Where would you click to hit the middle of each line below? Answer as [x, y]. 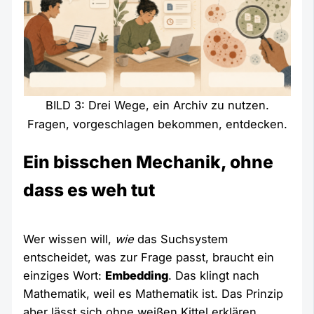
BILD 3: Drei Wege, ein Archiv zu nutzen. [157, 105]
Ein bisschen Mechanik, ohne [149, 162]
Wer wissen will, [69, 239]
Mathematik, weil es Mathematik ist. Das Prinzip [153, 294]
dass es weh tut [89, 190]
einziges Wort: [64, 276]
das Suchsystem [181, 239]
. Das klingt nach [214, 276]
